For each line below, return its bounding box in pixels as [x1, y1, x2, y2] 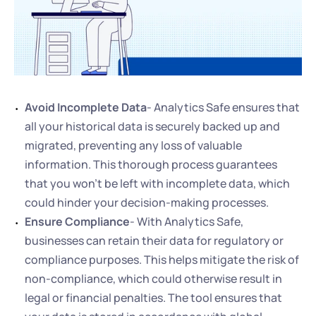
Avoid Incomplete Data [25, 99, 147, 115]
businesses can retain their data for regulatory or [25, 233, 284, 248]
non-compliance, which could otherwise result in [25, 271, 282, 286]
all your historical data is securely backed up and [25, 119, 280, 134]
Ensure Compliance [25, 214, 130, 229]
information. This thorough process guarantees [25, 157, 277, 172]
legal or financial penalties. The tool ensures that [25, 290, 282, 305]
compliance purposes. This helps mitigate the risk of [25, 252, 299, 267]
